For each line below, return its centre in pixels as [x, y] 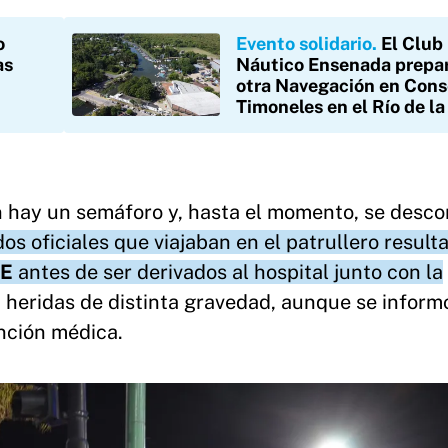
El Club [412, 44]
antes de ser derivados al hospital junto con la [228, 272]
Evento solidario [304, 44]
